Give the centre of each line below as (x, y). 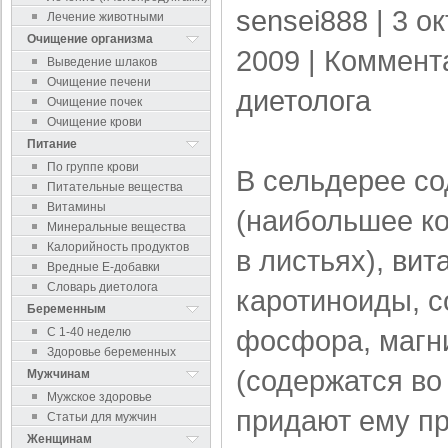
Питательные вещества (115, 187)
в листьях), (314, 260)
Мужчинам (58, 374)
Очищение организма (90, 39)
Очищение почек (94, 102)
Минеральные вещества (116, 227)
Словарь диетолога (102, 287)
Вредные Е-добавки (103, 267)
